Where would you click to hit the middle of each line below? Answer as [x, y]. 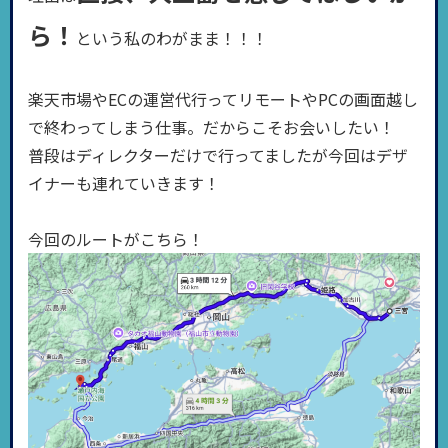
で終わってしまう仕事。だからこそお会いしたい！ [211, 126]
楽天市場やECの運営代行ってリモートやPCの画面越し [223, 98]
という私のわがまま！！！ [172, 37]
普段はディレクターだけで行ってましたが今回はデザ [218, 154]
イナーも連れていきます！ [124, 182]
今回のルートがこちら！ [116, 239]
